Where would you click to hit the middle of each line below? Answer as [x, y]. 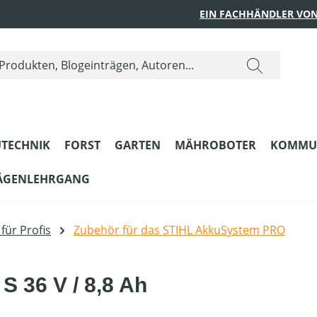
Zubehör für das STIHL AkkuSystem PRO [179, 230]
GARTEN [138, 145]
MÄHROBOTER [215, 145]
